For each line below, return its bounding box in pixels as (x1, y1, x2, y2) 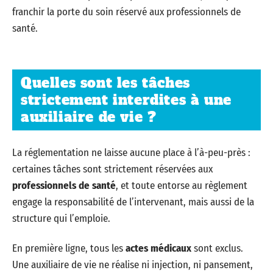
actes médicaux (126, 242, 191, 255)
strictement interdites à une (21, 91, 232, 109)
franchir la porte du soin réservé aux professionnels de (12, 5, 241, 18)
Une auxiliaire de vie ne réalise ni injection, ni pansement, (12, 258, 253, 271)
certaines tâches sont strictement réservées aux (12, 162, 213, 175)
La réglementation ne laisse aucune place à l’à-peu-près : (12, 146, 250, 159)
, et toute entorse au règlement (116, 179, 247, 192)
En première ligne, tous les (12, 242, 126, 255)
